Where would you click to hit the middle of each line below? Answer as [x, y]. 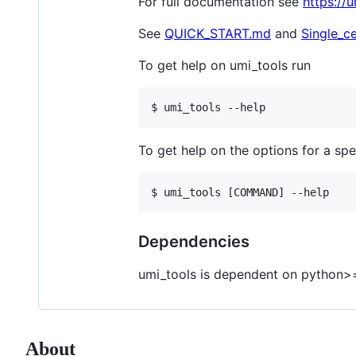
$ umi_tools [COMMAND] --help [240, 193]
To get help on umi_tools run [224, 66]
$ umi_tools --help [208, 108]
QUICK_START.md [218, 34]
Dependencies [194, 242]
